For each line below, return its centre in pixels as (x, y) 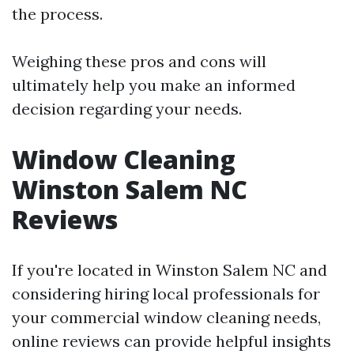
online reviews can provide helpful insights (171, 341)
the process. (57, 14)
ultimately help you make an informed (154, 85)
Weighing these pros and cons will (139, 61)
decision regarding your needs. (127, 109)
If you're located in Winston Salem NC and (169, 270)
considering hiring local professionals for (166, 294)
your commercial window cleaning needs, (166, 317)
